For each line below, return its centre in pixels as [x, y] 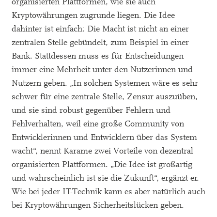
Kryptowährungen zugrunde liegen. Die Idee [93, 15]
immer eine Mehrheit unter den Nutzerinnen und [102, 70]
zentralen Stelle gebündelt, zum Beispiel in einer [100, 42]
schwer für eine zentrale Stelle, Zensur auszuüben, [105, 97]
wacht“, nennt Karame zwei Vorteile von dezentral [102, 151]
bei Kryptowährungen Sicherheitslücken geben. [98, 205]
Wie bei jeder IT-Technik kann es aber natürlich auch [108, 192]
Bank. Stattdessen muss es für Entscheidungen [98, 56]
